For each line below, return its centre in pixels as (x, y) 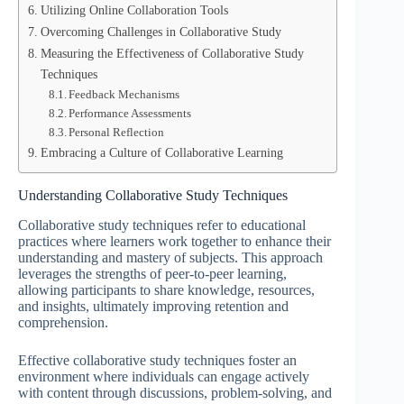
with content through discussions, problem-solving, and (175, 392)
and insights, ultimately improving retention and (153, 306)
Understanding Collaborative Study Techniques (153, 195)
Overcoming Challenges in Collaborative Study (161, 32)
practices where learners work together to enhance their (174, 241)
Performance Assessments (130, 113)
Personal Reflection (117, 132)
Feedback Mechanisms (124, 94)
